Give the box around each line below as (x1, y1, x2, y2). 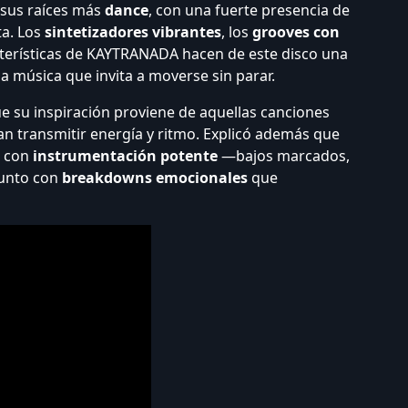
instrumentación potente (33, 146, 218, 166)
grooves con (252, 22, 340, 42)
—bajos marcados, (218, 146, 350, 166)
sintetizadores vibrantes (45, 22, 221, 42)
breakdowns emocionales (62, 168, 248, 188)
